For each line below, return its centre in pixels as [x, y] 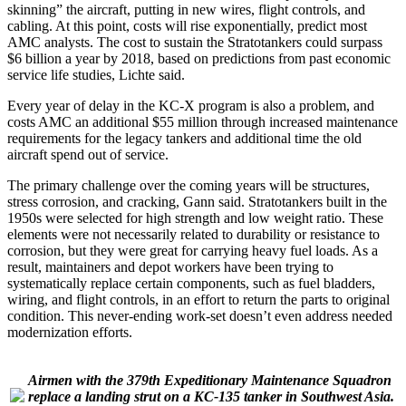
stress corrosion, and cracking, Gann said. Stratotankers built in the [197, 201]
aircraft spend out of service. [88, 154]
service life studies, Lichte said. [96, 74]
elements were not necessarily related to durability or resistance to [193, 234]
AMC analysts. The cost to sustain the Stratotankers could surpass [195, 42]
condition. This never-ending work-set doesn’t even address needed [200, 315]
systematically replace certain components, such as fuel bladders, [191, 283]
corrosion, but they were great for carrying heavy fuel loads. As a [193, 250]
